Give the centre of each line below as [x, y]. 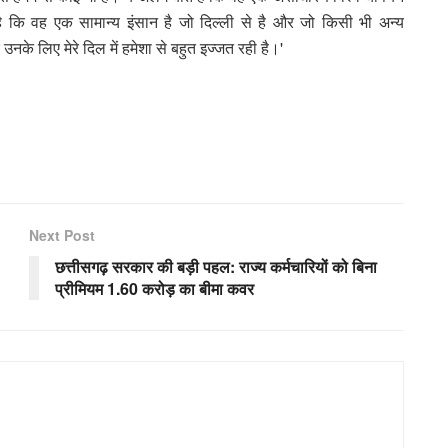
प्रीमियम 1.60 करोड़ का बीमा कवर [154, 288]
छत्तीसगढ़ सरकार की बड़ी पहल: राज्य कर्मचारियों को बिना [216, 266]
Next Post [62, 234]
